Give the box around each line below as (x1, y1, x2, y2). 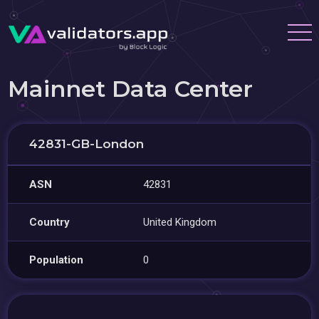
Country (29, 216, 70, 229)
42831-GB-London (29, 137, 145, 151)
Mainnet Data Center (8, 75, 253, 103)
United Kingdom (143, 216, 217, 229)
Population (29, 253, 84, 266)
